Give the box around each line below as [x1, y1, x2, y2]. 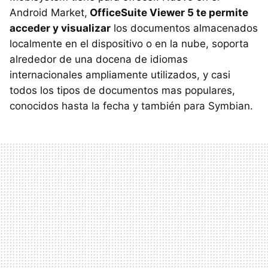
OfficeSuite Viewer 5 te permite [87, 6, 248, 19]
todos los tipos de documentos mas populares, [10, 84, 235, 96]
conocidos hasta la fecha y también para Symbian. [10, 99, 253, 112]
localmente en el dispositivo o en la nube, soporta [10, 37, 249, 50]
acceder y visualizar [10, 22, 111, 34]
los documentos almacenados [111, 22, 258, 34]
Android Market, [10, 6, 87, 19]
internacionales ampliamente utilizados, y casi [10, 68, 230, 81]
